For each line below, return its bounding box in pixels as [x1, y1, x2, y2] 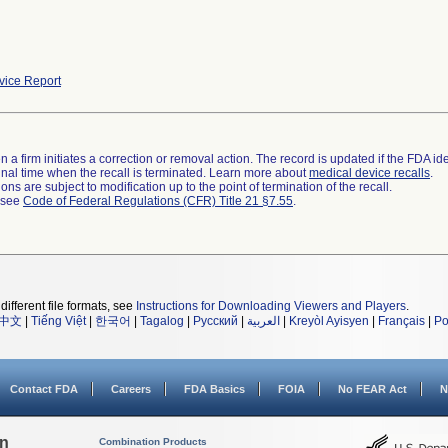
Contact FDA [10, 383, 78, 395]
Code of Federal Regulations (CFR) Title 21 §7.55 [23, 194, 293, 208]
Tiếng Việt [31, 314, 86, 328]
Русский [193, 314, 238, 328]
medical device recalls [309, 166, 430, 180]
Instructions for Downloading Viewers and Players [136, 299, 406, 313]
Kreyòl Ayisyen [289, 314, 369, 328]
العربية [247, 314, 280, 328]
